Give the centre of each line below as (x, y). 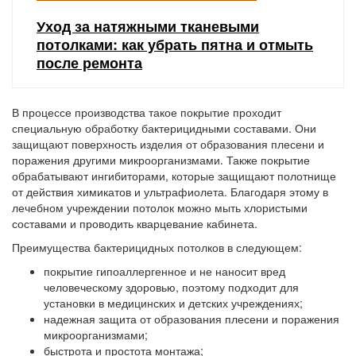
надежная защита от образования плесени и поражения (192, 319)
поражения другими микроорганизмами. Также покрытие (161, 160)
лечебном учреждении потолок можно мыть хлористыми (160, 207)
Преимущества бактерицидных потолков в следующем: (157, 247)
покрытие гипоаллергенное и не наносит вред (164, 271)
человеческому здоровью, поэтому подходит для (171, 287)
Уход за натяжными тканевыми (148, 26)
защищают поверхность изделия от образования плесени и (168, 144)
